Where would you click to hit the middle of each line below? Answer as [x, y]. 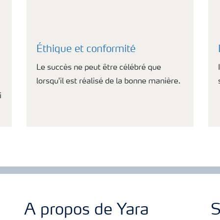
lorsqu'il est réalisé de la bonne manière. [109, 82]
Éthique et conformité [86, 50]
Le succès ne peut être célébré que [99, 68]
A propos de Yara [86, 211]
